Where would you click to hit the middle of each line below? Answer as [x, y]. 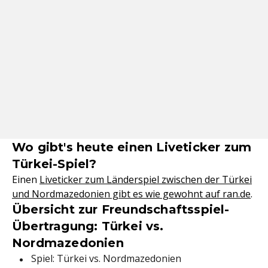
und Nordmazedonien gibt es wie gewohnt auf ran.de [131, 194]
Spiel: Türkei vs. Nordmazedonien [106, 259]
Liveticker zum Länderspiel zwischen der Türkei [146, 180]
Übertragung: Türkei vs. [88, 226]
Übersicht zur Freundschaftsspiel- [121, 210]
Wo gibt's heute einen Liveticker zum [132, 147]
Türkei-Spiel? [54, 164]
